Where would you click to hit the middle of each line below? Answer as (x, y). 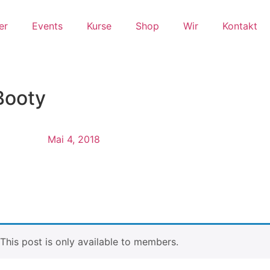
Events (47, 26)
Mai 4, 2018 (74, 139)
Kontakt (240, 26)
